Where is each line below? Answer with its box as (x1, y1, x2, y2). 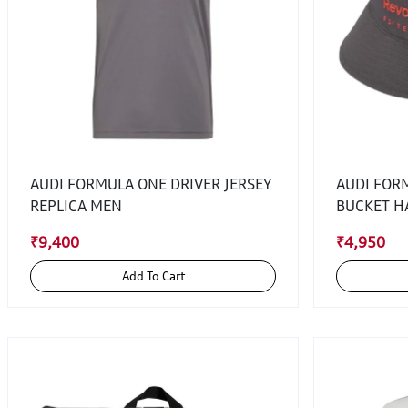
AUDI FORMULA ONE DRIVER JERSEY (30, 175, 272, 193)
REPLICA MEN (30, 197, 122, 215)
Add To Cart (146, 269, 185, 283)
